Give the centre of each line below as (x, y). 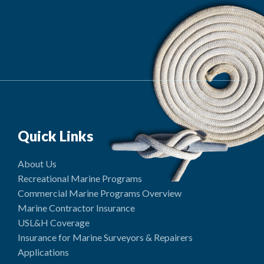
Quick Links (56, 136)
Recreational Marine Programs (80, 178)
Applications (44, 252)
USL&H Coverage (54, 222)
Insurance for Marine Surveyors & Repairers (105, 237)
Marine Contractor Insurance (77, 208)
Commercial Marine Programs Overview (100, 193)
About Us (37, 164)
